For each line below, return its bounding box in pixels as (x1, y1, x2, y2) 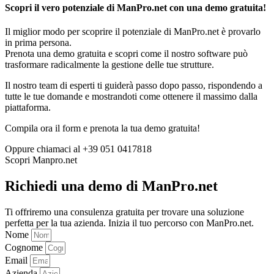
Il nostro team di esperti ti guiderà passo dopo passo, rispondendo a (5, 80, 262, 91)
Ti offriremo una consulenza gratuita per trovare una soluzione (5, 206, 244, 217)
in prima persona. (5, 37, 72, 48)
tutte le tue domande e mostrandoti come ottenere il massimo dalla (5, 91, 257, 102)
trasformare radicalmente (5, 59, 100, 70)
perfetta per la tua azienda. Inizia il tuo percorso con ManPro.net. (5, 217, 254, 228)
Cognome (5, 242, 45, 253)
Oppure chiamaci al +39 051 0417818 (5, 144, 152, 155)
